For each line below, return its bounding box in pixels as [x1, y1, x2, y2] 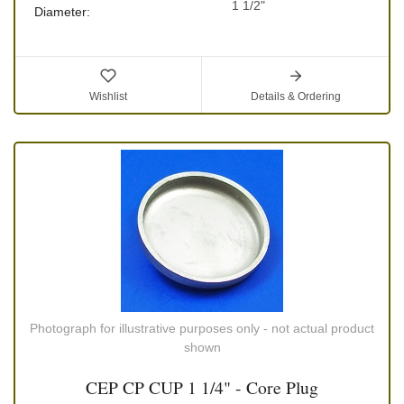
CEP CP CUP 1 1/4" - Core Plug [86, 375, 318, 400]
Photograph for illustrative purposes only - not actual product [30, 321, 374, 336]
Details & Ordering [250, 90, 341, 104]
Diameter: [33, 5, 90, 20]
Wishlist [89, 90, 127, 104]
